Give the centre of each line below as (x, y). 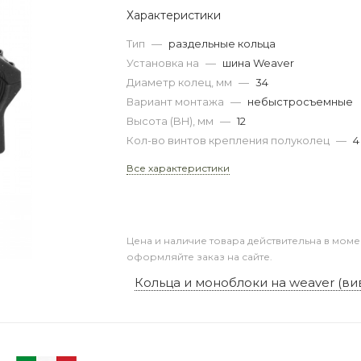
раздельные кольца (222, 44)
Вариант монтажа (177, 102)
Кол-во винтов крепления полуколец (230, 140)
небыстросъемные (301, 102)
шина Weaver (259, 63)
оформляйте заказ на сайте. (200, 256)
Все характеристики (178, 168)
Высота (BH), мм (172, 121)
